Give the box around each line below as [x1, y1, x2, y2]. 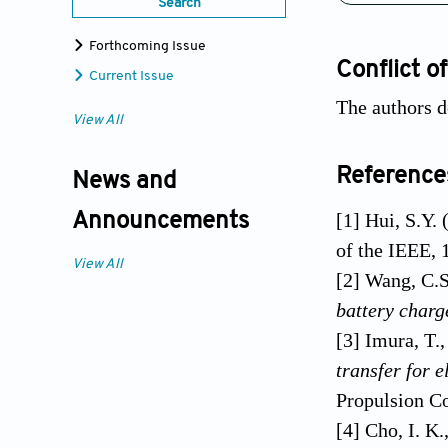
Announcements [72, 210, 249, 235]
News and [72, 170, 176, 195]
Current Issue [86, 69, 174, 85]
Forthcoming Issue [86, 39, 206, 55]
